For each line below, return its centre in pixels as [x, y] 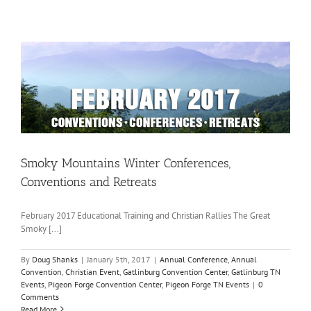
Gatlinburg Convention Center [175, 271]
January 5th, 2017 [119, 259]
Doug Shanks [55, 259]
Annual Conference [194, 259]
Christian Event [92, 271]
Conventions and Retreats [89, 182]
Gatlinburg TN [256, 271]
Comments [40, 296]
